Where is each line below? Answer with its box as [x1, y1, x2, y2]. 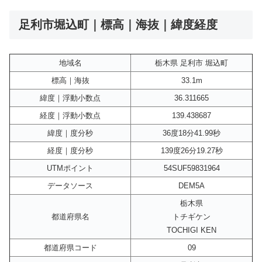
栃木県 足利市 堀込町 [155, 58, 228, 68]
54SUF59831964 [163, 164, 220, 173]
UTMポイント [47, 164, 94, 173]
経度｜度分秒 [47, 146, 93, 156]
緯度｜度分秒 [47, 129, 93, 138]
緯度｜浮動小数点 [40, 94, 101, 103]
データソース [47, 181, 93, 191]
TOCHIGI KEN [167, 226, 216, 235]
